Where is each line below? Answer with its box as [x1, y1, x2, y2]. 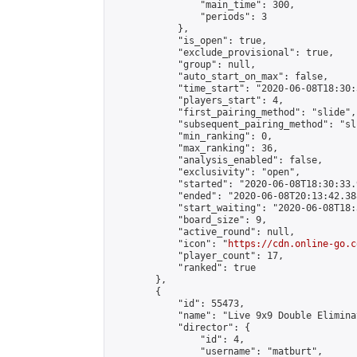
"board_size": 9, [111, 214, 267, 226]
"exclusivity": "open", [111, 167, 300, 178]
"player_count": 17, [111, 250, 284, 261]
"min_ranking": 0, [111, 131, 273, 142]
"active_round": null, [111, 226, 295, 237]
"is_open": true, [111, 35, 267, 46]
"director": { [111, 322, 250, 333]
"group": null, [111, 59, 256, 70]
